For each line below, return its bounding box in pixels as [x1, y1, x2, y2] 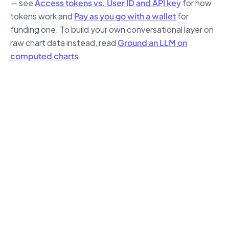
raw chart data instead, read [10, 37, 116, 48]
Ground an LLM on [118, 37, 187, 48]
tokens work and [10, 11, 73, 21]
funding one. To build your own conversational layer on [10, 24, 214, 35]
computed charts [10, 51, 78, 61]
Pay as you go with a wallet [74, 11, 176, 21]
